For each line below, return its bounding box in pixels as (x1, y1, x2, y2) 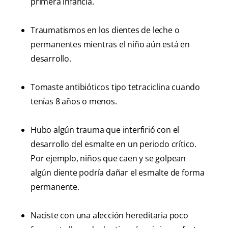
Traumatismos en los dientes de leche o (31, 24, 180, 36)
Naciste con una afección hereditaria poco (31, 210, 188, 221)
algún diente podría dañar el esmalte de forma (31, 167, 205, 179)
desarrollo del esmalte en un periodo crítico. (31, 138, 196, 150)
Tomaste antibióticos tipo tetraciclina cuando (31, 81, 200, 93)
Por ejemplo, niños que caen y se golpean (31, 153, 186, 164)
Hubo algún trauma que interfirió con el (31, 124, 180, 136)
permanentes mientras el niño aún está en (31, 39, 190, 50)
